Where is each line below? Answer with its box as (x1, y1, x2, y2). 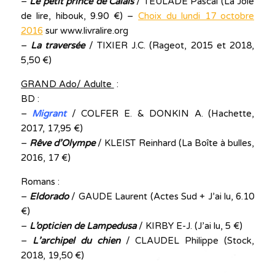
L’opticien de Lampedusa (29, 220, 136, 232)
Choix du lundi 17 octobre (138, 10, 255, 22)
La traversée (30, 40, 85, 52)
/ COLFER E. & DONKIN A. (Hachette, (71, 108, 255, 120)
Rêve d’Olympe (29, 137, 95, 149)
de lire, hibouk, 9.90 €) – (20, 10, 139, 22)
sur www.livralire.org (42, 25, 128, 37)
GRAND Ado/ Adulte (20, 79, 114, 90)
